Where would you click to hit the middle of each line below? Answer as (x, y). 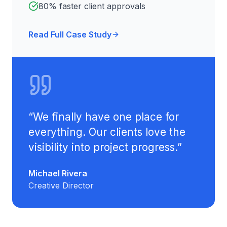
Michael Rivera (58, 173)
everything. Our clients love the (107, 132)
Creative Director (61, 185)
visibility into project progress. (103, 147)
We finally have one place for (106, 117)
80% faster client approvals (92, 6)
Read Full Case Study (70, 34)
